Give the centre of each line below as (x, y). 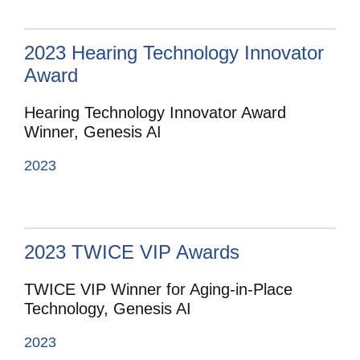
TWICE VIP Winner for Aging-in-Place (158, 290)
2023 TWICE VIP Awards (132, 252)
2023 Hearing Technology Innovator (174, 53)
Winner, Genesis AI (93, 132)
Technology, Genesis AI (108, 309)
